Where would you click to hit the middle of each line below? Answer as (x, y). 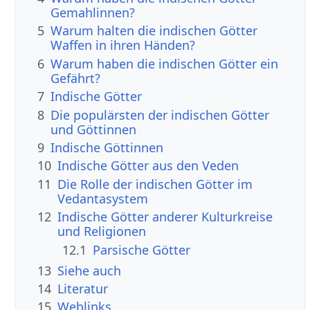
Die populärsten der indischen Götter (160, 115)
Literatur (83, 288)
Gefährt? (76, 78)
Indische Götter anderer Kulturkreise (165, 217)
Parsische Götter (142, 249)
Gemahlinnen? (93, 13)
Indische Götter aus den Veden (148, 166)
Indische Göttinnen (107, 147)
